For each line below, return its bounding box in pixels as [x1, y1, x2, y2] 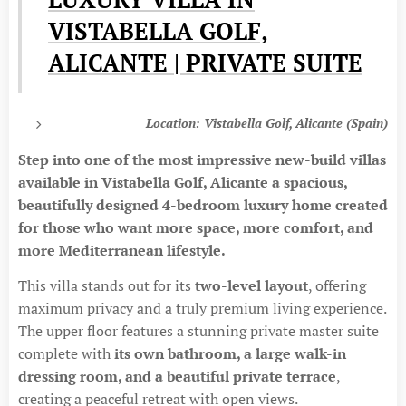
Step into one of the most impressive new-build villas [18, 150, 386, 169]
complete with [18, 343, 114, 363]
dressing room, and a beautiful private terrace [18, 366, 336, 386]
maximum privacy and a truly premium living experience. [18, 298, 386, 318]
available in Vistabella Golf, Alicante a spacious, [18, 172, 347, 192]
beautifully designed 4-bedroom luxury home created [18, 195, 388, 215]
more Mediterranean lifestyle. [18, 240, 226, 260]
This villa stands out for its [18, 275, 195, 295]
